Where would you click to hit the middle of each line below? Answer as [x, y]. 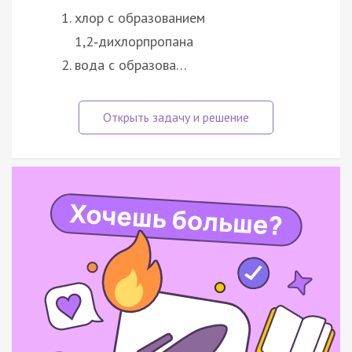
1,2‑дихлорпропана [134, 41]
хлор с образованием [140, 17]
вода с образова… [131, 64]
